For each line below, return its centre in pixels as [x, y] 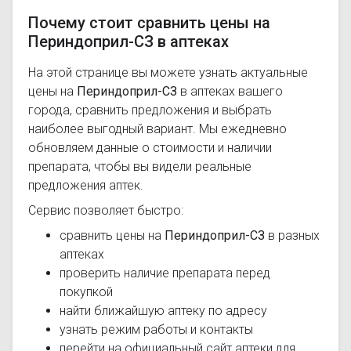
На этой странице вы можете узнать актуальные [168, 72]
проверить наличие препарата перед [165, 273]
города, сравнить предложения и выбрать [150, 110]
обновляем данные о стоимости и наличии [150, 148]
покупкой [86, 292]
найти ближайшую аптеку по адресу [163, 311]
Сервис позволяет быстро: [106, 210]
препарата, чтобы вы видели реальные [140, 166]
